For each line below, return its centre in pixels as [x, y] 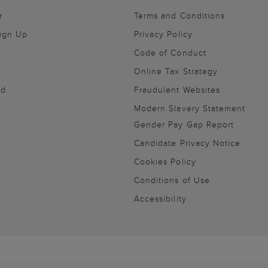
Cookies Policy [165, 162]
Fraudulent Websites [177, 90]
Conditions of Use [172, 180]
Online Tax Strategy [176, 71]
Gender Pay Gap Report [184, 124]
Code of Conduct [170, 53]
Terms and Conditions [179, 16]
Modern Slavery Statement [190, 108]
